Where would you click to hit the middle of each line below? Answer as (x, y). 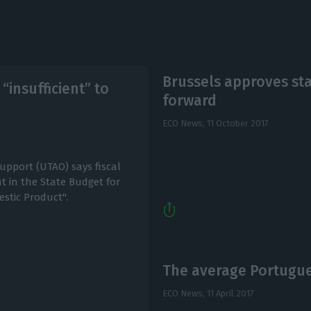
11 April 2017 (230, 294)
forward (189, 100)
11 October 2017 (237, 123)
